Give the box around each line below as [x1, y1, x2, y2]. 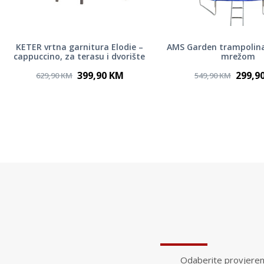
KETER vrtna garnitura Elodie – [15, 41, 143, 53]
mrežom [220, 51, 255, 62]
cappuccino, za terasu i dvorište [14, 51, 145, 62]
